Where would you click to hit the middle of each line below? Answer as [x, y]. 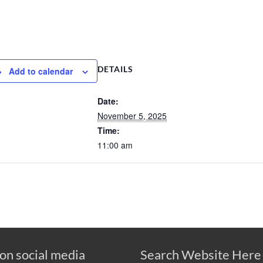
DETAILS [115, 69]
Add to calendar [41, 71]
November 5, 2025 [132, 115]
